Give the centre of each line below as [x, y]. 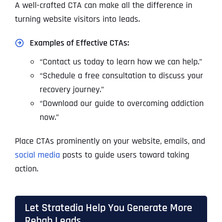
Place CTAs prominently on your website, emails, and [110, 141]
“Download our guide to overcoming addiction [121, 104]
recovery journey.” [72, 90]
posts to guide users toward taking [124, 155]
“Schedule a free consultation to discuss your [121, 76]
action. [26, 169]
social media [37, 155]
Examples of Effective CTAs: [79, 43]
